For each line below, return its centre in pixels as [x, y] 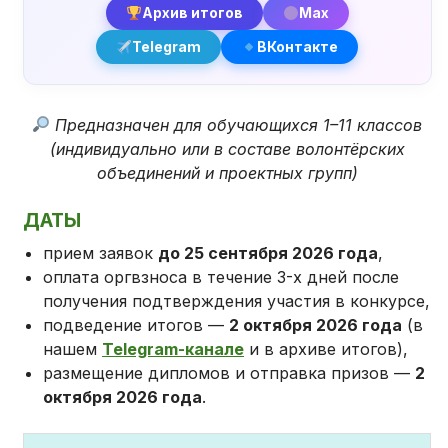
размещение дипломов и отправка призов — [229, 372]
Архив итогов [192, 12]
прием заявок [101, 252]
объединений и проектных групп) [227, 172]
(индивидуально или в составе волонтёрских [227, 148]
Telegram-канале [173, 348]
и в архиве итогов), [326, 348]
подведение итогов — [136, 324]
